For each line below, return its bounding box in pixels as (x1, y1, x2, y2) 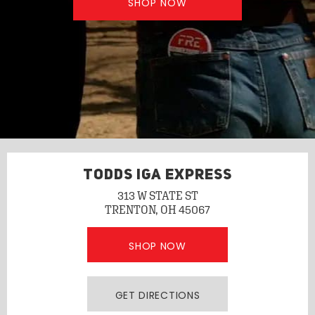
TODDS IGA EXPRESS (83, 168, 232, 183)
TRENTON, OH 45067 (105, 203, 210, 216)
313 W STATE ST (117, 189, 198, 202)
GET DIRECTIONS (115, 288, 200, 302)
